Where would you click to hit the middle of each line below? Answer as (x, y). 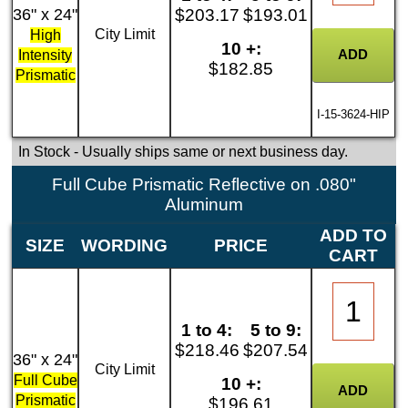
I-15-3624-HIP (354, 114)
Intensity (46, 55)
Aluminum (204, 205)
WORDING (125, 246)
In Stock (44, 151)
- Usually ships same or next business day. (209, 151)
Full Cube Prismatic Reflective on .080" (204, 185)
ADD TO (354, 236)
